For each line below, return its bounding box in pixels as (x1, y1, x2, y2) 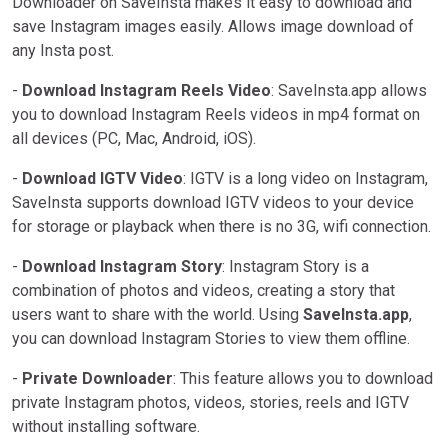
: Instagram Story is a (222, 256, 369, 276)
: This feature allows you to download (173, 368, 433, 388)
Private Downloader (22, 368, 173, 388)
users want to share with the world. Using (12, 304, 303, 324)
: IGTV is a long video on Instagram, (183, 168, 428, 188)
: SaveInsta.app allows (271, 80, 427, 100)
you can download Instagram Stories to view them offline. (12, 328, 410, 348)
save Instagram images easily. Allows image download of (12, 16, 414, 36)
